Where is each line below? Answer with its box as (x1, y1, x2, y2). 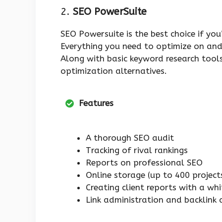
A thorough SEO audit (86, 133, 174, 143)
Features (79, 98, 113, 108)
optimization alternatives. (60, 65, 167, 76)
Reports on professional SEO (86, 158, 203, 168)
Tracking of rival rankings (86, 145, 188, 156)
